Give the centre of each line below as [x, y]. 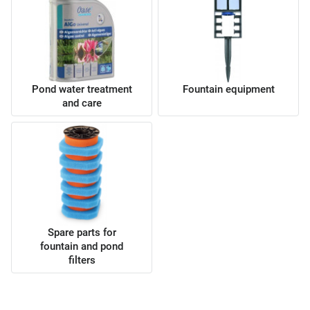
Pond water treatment [82, 90]
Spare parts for [82, 233]
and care [82, 103]
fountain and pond [82, 247]
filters [82, 261]
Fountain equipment [228, 90]
